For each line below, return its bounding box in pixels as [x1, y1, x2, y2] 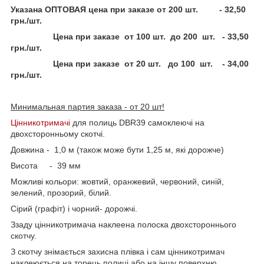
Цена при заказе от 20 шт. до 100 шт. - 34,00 [11, 58, 251, 68]
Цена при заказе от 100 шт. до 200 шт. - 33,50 [11, 31, 251, 41]
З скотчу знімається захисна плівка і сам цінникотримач [11, 246, 225, 256]
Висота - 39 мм [11, 160, 81, 170]
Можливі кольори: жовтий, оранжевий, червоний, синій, [11, 176, 224, 186]
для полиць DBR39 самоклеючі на [70, 117, 204, 127]
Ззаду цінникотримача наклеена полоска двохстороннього [11, 219, 236, 229]
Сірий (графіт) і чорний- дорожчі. [11, 203, 137, 213]
